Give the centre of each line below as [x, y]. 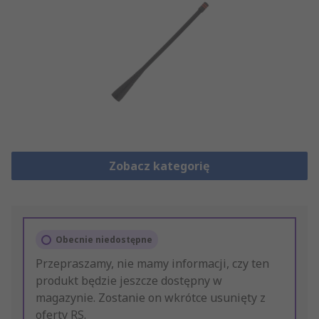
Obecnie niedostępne [104, 240]
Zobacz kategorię [159, 166]
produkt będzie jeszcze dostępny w [129, 281]
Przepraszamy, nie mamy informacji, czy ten [152, 264]
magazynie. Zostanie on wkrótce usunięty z [151, 298]
